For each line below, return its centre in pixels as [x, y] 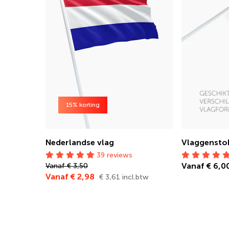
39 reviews [113, 155]
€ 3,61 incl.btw [124, 177]
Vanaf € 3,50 [67, 166]
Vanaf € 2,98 [71, 177]
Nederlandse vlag [80, 142]
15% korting [83, 105]
